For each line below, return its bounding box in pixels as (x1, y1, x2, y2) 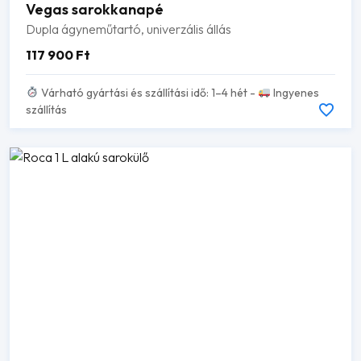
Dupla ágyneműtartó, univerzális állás (26, 20, 231, 37)
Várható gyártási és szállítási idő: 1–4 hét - (38, 85, 258, 100)
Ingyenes (270, 85, 319, 100)
